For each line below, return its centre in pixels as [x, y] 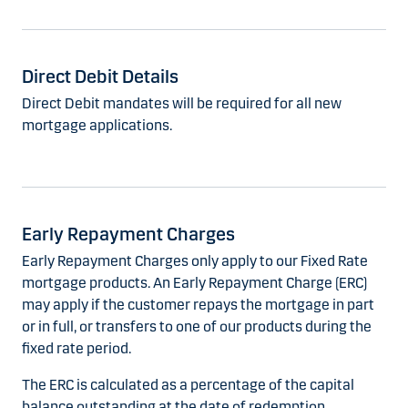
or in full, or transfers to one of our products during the [197, 327]
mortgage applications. [97, 126]
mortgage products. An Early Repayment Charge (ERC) [194, 283]
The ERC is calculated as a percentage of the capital [188, 385]
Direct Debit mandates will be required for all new [182, 104]
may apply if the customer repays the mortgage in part [198, 305]
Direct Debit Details [100, 77]
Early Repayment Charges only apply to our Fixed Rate [195, 261]
